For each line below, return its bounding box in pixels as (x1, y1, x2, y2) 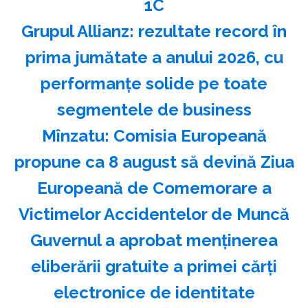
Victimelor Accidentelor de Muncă (19, 203, 289, 224)
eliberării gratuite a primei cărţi (31, 256, 277, 276)
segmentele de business (56, 99, 252, 120)
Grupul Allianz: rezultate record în (21, 21, 287, 41)
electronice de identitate (53, 282, 255, 302)
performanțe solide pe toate (41, 73, 267, 93)
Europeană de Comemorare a (36, 177, 272, 198)
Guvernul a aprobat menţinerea (30, 230, 278, 250)
